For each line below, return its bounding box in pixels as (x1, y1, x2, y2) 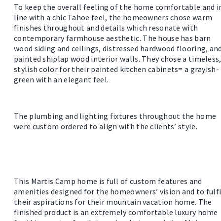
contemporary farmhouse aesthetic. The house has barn (14, 33, 211, 43)
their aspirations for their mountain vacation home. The (14, 196, 212, 207)
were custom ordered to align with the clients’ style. (14, 121, 197, 131)
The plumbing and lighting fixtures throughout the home (14, 110, 217, 121)
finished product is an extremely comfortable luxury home (14, 207, 218, 217)
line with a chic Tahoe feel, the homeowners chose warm (14, 12, 213, 22)
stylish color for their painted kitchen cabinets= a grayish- (14, 64, 219, 74)
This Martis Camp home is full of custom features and (14, 176, 202, 186)
